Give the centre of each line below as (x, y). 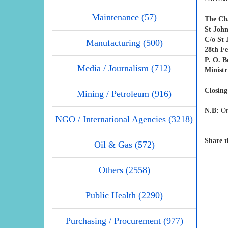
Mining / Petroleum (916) (124, 93)
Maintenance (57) (124, 17)
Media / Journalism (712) (124, 68)
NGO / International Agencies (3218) (124, 119)
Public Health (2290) (124, 195)
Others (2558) (124, 170)
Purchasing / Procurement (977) (124, 221)
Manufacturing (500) (124, 42)
